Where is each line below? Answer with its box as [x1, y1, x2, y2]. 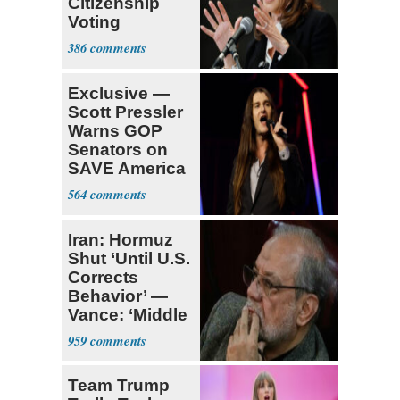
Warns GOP [68, 121, 162, 140]
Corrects [68, 267, 138, 287]
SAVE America [68, 158, 186, 178]
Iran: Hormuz [68, 229, 173, 249]
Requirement [68, 30, 173, 50]
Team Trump [68, 376, 170, 396]
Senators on [68, 139, 168, 159]
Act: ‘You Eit [68, 177, 168, 196]
